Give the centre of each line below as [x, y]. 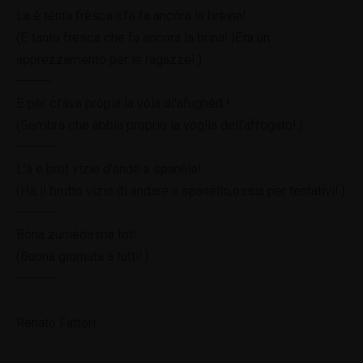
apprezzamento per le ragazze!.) [109, 59]
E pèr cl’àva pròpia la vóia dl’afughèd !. [124, 103]
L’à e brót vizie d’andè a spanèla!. [110, 169]
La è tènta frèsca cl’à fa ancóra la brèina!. [132, 15]
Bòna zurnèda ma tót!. [78, 234]
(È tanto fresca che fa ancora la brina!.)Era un [143, 37]
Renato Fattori [56, 323]
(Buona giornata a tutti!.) [83, 256]
